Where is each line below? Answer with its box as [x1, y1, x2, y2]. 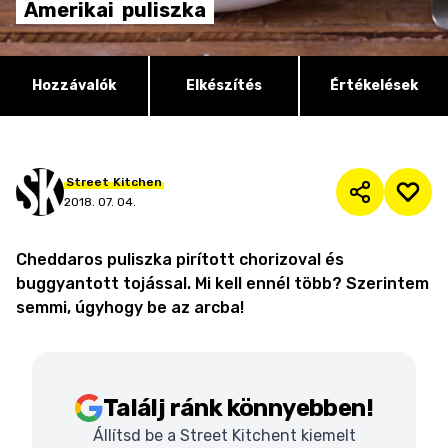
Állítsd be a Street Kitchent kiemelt [92, 426, 356, 445]
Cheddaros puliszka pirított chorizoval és [16, 250, 344, 269]
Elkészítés [186, 77, 262, 94]
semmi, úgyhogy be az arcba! [16, 298, 244, 317]
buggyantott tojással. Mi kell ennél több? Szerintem [16, 274, 429, 293]
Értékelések [330, 77, 418, 94]
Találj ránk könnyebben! [102, 394, 374, 422]
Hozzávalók [32, 77, 116, 94]
